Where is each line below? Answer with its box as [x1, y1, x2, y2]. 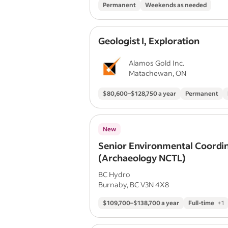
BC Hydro [98, 169, 130, 179]
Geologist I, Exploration [98, 35, 199, 47]
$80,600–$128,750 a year [103, 90, 176, 97]
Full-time [188, 199, 214, 207]
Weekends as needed [145, 1, 207, 9]
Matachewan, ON [129, 68, 186, 78]
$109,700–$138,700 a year [103, 199, 179, 207]
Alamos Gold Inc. [129, 58, 184, 68]
